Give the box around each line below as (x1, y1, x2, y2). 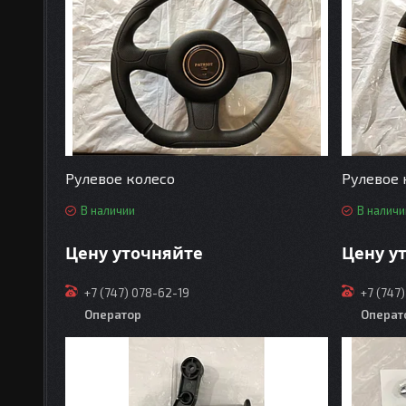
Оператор (84, 307, 142, 323)
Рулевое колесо (65, 169, 176, 187)
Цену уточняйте (65, 242, 204, 265)
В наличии (81, 202, 136, 217)
